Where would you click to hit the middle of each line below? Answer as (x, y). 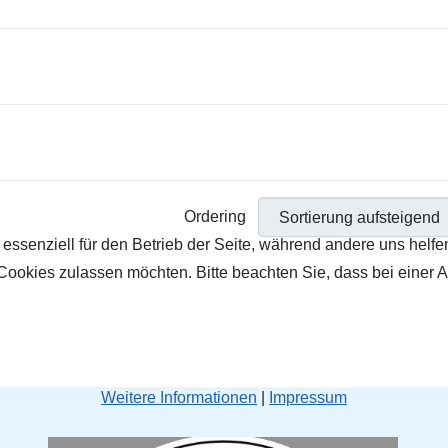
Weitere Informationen (179, 398)
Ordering (217, 217)
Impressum (308, 398)
